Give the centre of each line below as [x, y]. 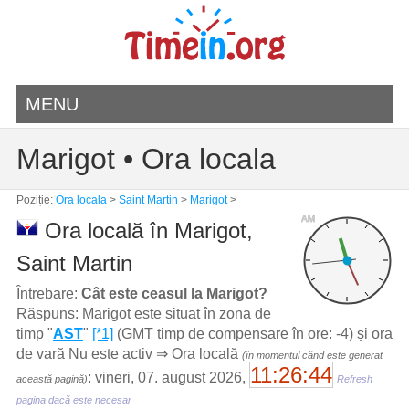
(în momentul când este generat [312, 355]
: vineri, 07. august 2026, [168, 377]
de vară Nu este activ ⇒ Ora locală [129, 353]
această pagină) [52, 378]
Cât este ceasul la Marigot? [174, 293]
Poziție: [36, 200]
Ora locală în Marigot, [145, 231]
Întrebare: [48, 293]
